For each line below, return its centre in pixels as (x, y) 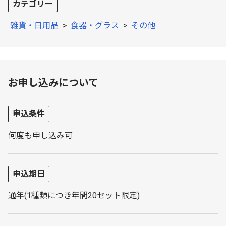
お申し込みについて (53, 82)
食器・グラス (95, 25)
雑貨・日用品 (34, 25)
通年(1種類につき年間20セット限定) (74, 195)
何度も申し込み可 (40, 135)
